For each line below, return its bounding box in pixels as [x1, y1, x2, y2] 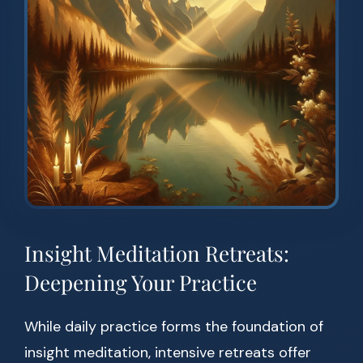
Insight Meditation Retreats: [24, 239, 289, 268]
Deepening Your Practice [24, 268, 257, 297]
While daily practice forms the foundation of [24, 317, 323, 337]
